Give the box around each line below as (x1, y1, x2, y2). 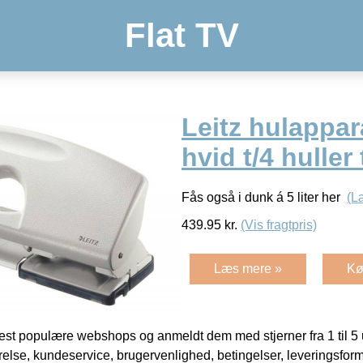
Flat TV (124, 16, 239, 54)
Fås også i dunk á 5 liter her (181, 190, 347, 204)
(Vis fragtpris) (241, 217, 317, 232)
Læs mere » (214, 261, 282, 275)
